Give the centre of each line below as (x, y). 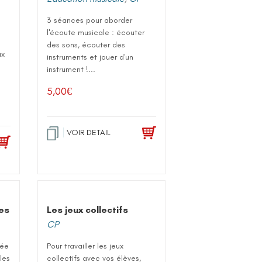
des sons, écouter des (86, 44)
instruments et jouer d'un (90, 57)
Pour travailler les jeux (85, 246)
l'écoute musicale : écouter (96, 32)
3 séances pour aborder (90, 20)
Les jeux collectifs (88, 209)
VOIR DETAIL (89, 132)
